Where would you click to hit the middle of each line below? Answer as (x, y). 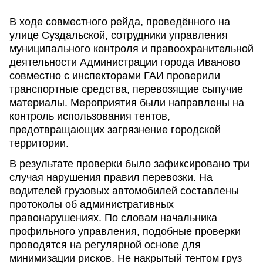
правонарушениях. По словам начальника (113, 218)
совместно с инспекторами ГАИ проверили (115, 76)
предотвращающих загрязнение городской (115, 130)
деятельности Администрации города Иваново (125, 62)
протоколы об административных (92, 204)
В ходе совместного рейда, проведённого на (120, 22)
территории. (39, 143)
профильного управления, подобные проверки (125, 231)
